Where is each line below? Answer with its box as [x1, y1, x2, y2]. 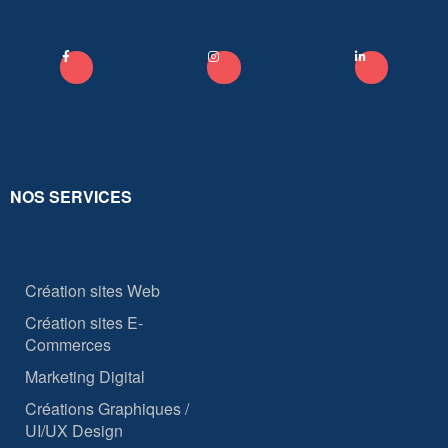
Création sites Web [25, 278, 160, 302]
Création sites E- [25, 310, 143, 334]
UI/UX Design [25, 418, 123, 442]
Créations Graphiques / [25, 396, 189, 420]
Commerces [25, 332, 111, 356]
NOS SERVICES [10, 184, 132, 208]
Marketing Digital [25, 364, 145, 388]
